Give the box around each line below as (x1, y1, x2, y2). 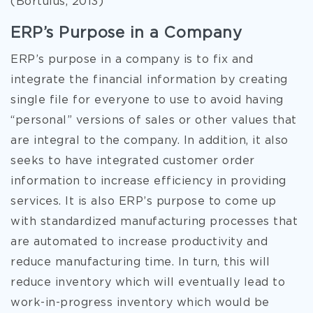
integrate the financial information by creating (10, 75, 288, 85)
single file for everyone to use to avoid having (10, 95, 284, 105)
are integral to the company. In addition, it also (10, 136, 289, 146)
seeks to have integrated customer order (10, 156, 255, 166)
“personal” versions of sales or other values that (10, 115, 297, 126)
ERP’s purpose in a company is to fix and (10, 54, 253, 65)
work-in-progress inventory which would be (10, 298, 270, 308)
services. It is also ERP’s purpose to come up (10, 196, 277, 207)
